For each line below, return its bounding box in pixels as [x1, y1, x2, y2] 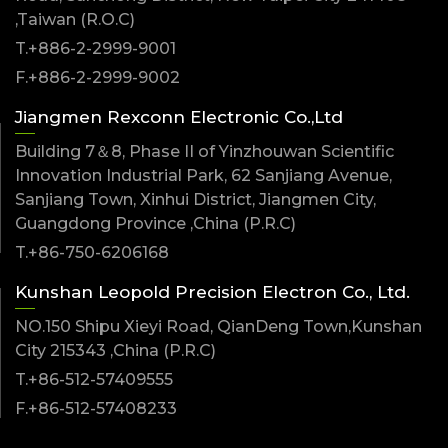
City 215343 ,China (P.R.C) [15, 341, 216, 360]
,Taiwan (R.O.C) [15, 10, 135, 29]
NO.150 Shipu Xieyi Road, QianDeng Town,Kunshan [15, 317, 422, 336]
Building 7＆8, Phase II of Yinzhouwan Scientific [15, 142, 394, 161]
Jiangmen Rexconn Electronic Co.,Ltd [15, 107, 343, 127]
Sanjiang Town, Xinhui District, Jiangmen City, [15, 190, 376, 209]
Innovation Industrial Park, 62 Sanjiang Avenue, [15, 166, 392, 185]
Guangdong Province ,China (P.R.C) [15, 214, 296, 233]
